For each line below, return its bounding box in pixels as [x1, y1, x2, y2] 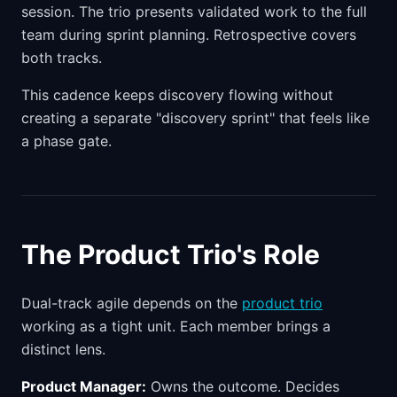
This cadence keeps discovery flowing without [21, 86, 333, 104]
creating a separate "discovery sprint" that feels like [21, 109, 370, 127]
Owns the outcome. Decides [146, 378, 339, 395]
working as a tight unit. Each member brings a [21, 317, 331, 335]
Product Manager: [21, 378, 146, 395]
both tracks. [21, 49, 102, 66]
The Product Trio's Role [21, 238, 320, 270]
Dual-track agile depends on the [21, 294, 242, 312]
